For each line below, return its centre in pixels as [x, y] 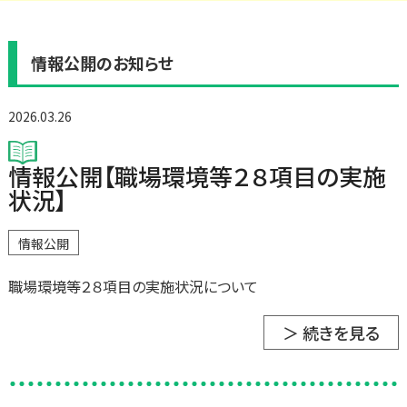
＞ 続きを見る [332, 333]
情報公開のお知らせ [102, 63]
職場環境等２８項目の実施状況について [133, 287]
